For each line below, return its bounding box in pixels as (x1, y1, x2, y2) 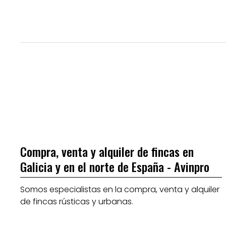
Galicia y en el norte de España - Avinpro (20, 157, 210, 176)
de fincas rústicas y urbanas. (20, 195, 134, 207)
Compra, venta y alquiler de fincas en (20, 142, 194, 161)
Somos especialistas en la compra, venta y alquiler (20, 183, 220, 195)
